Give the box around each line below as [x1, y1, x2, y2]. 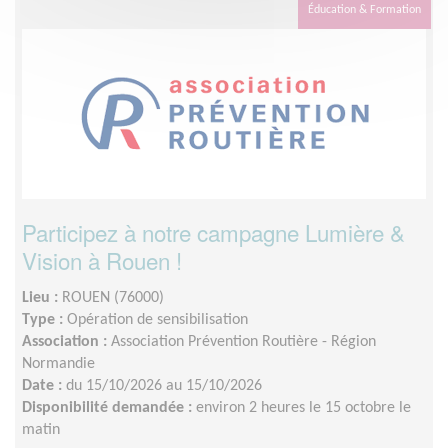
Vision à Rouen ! [22, 243, 182, 276]
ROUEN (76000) [62, 289, 164, 306]
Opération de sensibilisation [67, 311, 248, 328]
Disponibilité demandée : [22, 399, 196, 416]
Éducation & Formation [308, 3, 421, 16]
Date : [22, 377, 66, 394]
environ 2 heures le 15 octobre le [196, 399, 411, 416]
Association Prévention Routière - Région [111, 333, 376, 350]
